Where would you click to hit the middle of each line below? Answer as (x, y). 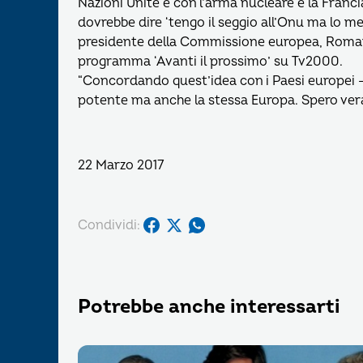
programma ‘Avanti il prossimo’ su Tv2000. (210, 62)
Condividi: (109, 225)
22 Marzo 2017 (121, 165)
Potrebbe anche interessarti (209, 307)
